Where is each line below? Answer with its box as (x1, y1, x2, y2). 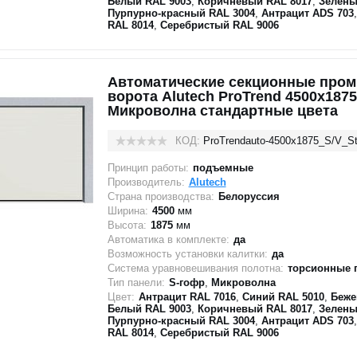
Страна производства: (107, 190, 214, 202)
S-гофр (168, 277, 205, 288)
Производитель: (107, 176, 185, 188)
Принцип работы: (107, 162, 189, 174)
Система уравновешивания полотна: (107, 262, 284, 274)
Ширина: (107, 205, 148, 217)
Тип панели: (107, 277, 165, 288)
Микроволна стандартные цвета (107, 103, 338, 119)
